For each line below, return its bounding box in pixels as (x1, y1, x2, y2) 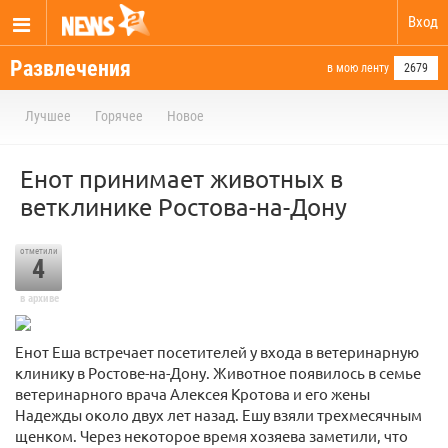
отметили (19, 246, 58, 256)
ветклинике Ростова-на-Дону (20, 192, 347, 221)
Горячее (95, 108, 143, 124)
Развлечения (10, 56, 131, 81)
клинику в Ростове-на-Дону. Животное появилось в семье (15, 363, 421, 383)
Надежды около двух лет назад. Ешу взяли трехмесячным (15, 405, 422, 425)
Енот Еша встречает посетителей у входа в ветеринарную (15, 342, 419, 362)
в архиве (19, 292, 59, 305)
